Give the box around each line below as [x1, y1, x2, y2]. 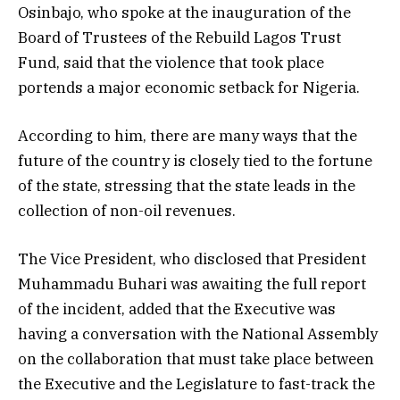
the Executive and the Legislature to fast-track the [18, 374, 375, 395]
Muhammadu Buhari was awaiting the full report [18, 274, 366, 295]
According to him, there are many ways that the [18, 126, 357, 146]
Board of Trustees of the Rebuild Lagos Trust [18, 27, 341, 47]
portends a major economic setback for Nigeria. [18, 77, 360, 97]
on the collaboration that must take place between [18, 349, 374, 370]
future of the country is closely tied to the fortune [18, 151, 372, 171]
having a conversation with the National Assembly [18, 324, 378, 345]
